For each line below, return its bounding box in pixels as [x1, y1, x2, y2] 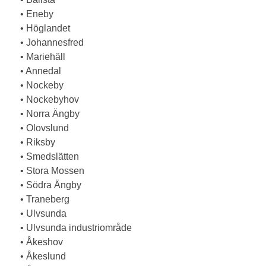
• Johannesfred [13, 37, 84, 47]
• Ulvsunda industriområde [13, 223, 132, 233]
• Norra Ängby [13, 109, 80, 119]
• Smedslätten [13, 151, 80, 161]
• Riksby [13, 137, 56, 147]
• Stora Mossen [13, 166, 85, 176]
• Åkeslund [13, 251, 66, 261]
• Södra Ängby [13, 180, 82, 190]
